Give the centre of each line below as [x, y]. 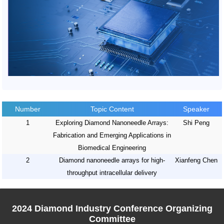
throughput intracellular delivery [112, 173]
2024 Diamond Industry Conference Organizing [112, 208]
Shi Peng [196, 123]
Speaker [196, 109]
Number [27, 109]
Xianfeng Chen [196, 160]
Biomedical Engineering [112, 148]
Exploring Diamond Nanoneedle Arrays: [112, 123]
